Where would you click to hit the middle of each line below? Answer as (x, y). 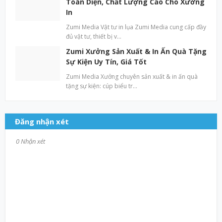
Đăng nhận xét (42, 122)
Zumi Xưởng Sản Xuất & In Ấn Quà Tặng (136, 52)
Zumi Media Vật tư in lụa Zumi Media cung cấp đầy (136, 27)
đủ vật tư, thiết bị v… (94, 37)
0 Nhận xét (30, 141)
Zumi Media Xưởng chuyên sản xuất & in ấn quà (132, 77)
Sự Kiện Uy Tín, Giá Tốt (106, 62)
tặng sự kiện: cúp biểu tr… (102, 86)
